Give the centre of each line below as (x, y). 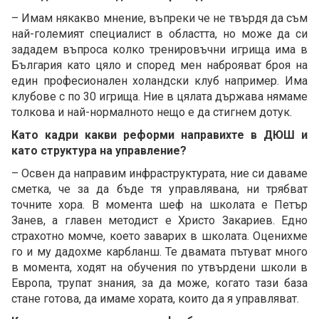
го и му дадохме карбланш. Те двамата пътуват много (159, 251)
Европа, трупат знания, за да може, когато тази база (159, 283)
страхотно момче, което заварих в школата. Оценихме (159, 236)
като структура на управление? (99, 150)
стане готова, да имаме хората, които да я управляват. (155, 298)
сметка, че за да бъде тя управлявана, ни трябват (159, 189)
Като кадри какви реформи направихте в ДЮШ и (159, 135)
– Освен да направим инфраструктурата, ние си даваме (159, 173)
